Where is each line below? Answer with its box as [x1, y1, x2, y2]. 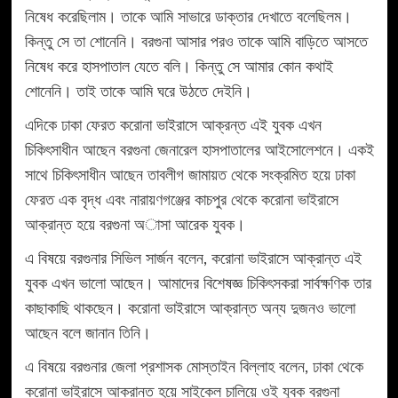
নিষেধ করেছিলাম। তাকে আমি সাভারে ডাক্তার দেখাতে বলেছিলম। [24, 10, 352, 27]
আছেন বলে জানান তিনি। [24, 326, 151, 343]
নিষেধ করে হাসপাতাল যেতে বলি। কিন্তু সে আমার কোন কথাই [24, 60, 333, 76]
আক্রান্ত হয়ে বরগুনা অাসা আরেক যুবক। [24, 218, 245, 235]
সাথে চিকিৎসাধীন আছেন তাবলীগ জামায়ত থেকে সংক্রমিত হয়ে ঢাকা [24, 168, 355, 185]
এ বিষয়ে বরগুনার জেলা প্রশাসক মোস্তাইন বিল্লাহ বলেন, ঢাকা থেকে [24, 360, 363, 377]
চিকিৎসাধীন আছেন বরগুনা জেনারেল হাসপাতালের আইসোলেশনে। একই [24, 143, 374, 160]
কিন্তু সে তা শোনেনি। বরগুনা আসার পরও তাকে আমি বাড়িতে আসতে [24, 35, 368, 52]
